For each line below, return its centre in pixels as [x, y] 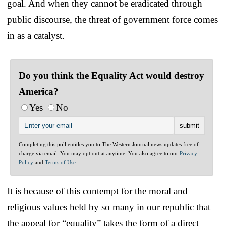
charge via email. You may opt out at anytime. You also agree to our [99, 153]
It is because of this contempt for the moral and [97, 191]
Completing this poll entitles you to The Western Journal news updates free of [109, 144]
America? [39, 91]
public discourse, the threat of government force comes [112, 19]
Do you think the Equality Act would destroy [111, 75]
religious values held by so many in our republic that [109, 207]
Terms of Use [60, 162]
